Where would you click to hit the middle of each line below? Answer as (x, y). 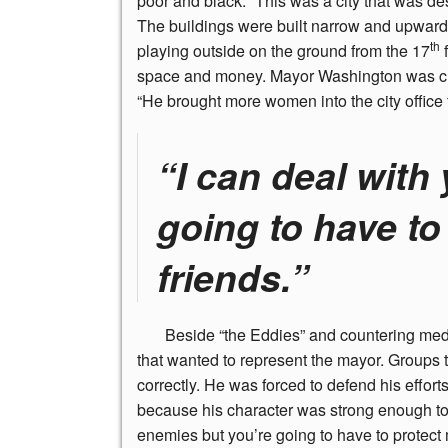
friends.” (233, 277)
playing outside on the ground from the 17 (283, 50)
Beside (190, 335)
